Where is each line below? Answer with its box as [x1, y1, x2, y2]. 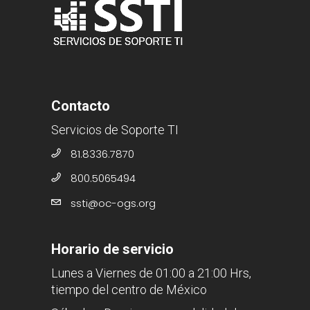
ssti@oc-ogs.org [71, 195, 156, 210]
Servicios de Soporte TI [51, 122, 179, 137]
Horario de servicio [51, 240, 174, 257]
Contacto [51, 97, 110, 114]
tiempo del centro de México [51, 282, 207, 297]
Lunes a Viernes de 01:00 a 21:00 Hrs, [51, 265, 251, 280]
